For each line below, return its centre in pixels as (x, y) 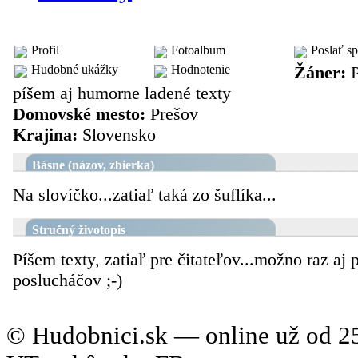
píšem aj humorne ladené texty (122, 93)
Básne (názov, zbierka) (93, 165)
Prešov (172, 114)
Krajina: (45, 135)
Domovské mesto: (79, 114)
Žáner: (320, 73)
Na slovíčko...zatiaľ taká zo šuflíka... (145, 195)
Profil (45, 50)
